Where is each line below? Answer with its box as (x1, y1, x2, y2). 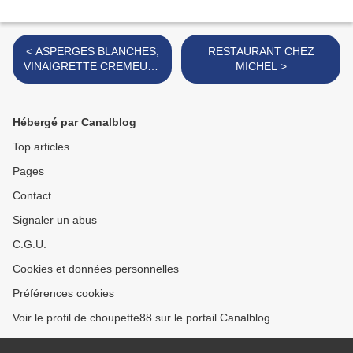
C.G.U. (13, 238, 46, 251)
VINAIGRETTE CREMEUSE (23, 60, 162, 73)
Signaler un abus (13, 214, 97, 227)
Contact (13, 189, 51, 203)
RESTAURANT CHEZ (207, 45, 314, 58)
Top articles (13, 140, 69, 154)
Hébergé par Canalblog (13, 116, 136, 129)
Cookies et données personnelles (13, 262, 179, 276)
